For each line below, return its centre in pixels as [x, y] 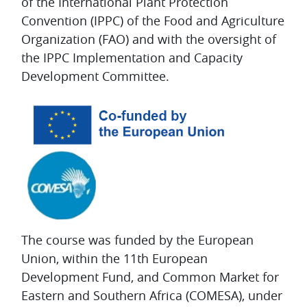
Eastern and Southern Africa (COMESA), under [152, 296]
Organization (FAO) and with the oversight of [149, 39]
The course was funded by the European [137, 240]
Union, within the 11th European [114, 259]
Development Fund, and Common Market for [150, 277]
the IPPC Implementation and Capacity [132, 58]
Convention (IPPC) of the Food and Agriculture [153, 21]
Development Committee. [97, 76]
